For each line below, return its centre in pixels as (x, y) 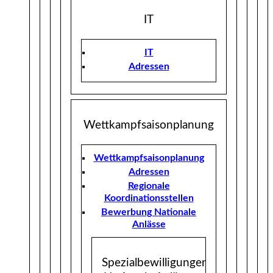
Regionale (149, 186)
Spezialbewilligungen (155, 263)
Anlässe (149, 225)
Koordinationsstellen (149, 198)
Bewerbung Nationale (149, 212)
